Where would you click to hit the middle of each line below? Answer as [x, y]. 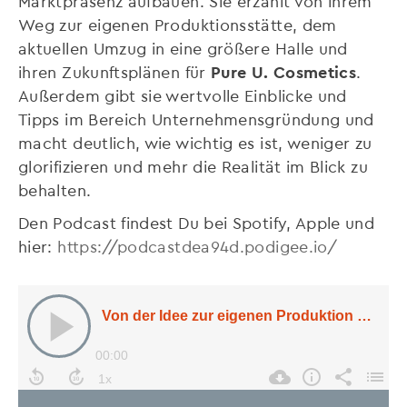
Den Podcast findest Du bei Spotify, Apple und [197, 223]
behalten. [55, 190]
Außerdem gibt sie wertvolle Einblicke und [183, 95]
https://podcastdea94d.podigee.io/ [198, 246]
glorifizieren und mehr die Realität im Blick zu [193, 166]
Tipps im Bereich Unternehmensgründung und [196, 119]
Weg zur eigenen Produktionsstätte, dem [178, 25]
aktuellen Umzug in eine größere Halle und [183, 48]
